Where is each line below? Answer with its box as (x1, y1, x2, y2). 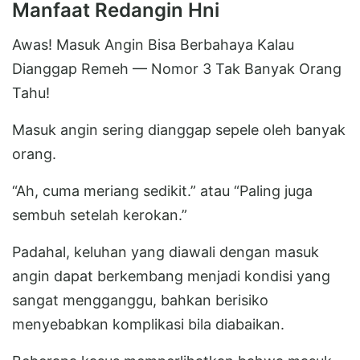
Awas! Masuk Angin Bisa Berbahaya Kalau (12, 35, 294, 53)
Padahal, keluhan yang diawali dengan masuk (12, 243, 319, 260)
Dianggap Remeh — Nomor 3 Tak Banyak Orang (12, 59, 342, 77)
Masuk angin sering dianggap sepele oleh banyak (12, 121, 346, 138)
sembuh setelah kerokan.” (12, 206, 187, 223)
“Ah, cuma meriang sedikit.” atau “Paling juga (12, 182, 313, 199)
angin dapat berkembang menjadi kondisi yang (12, 267, 330, 284)
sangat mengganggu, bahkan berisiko (12, 291, 268, 309)
